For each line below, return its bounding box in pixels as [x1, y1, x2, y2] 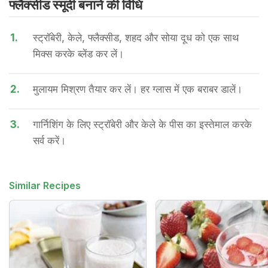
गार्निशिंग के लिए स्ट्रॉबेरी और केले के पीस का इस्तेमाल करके [33, 118, 252, 130]
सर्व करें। [33, 135, 66, 147]
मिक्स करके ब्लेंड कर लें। [33, 48, 124, 60]
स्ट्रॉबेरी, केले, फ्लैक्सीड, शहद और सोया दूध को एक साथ [33, 32, 239, 44]
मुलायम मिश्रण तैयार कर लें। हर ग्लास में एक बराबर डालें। [33, 83, 242, 95]
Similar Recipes [9, 179, 81, 191]
